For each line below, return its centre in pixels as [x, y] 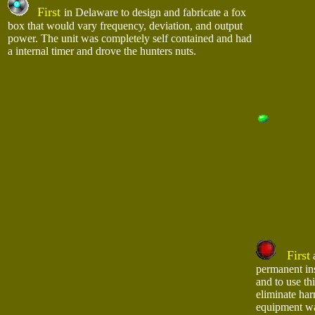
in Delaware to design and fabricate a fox [155, 12]
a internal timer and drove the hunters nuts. [103, 51]
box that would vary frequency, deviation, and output [125, 26]
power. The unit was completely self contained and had [130, 38]
